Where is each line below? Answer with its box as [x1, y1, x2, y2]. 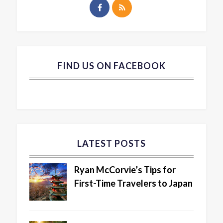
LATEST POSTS [77, 138, 146, 149]
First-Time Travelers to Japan [74, 178, 193, 189]
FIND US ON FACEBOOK [57, 60, 166, 72]
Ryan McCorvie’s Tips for [74, 164, 176, 176]
